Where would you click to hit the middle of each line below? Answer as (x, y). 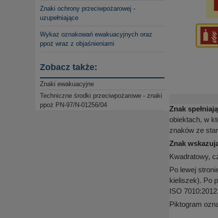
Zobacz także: (69, 67)
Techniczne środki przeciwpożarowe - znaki (101, 96)
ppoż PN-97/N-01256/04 (73, 105)
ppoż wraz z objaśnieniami (77, 44)
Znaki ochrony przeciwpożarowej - (88, 9)
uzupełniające (59, 18)
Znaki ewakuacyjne (67, 84)
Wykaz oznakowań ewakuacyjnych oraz (96, 35)
